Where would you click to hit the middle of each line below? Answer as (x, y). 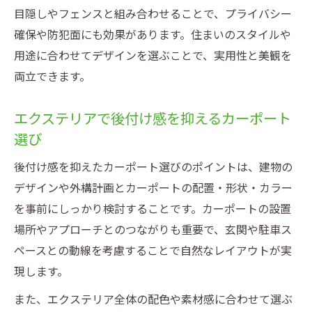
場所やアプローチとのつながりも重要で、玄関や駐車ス (153, 230)
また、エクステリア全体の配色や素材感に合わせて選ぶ (153, 300)
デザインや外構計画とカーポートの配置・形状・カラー (153, 188)
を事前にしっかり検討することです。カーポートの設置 (153, 209)
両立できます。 (52, 77)
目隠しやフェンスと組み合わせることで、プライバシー (153, 14)
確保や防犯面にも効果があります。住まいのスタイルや (153, 35)
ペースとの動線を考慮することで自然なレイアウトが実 (153, 251)
